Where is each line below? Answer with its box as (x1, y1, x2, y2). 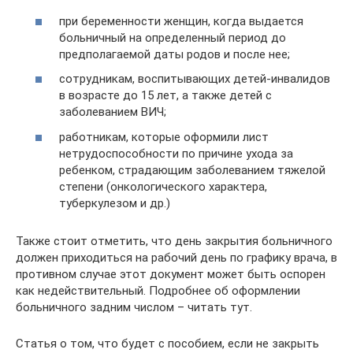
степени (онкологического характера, (59, 179, 267, 194)
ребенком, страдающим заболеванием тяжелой (59, 162, 325, 177)
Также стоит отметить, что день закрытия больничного (16, 233, 333, 248)
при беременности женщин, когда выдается (59, 13, 303, 28)
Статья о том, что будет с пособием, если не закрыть (16, 336, 319, 351)
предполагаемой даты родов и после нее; (59, 46, 290, 61)
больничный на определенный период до (59, 30, 286, 45)
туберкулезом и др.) (59, 195, 170, 210)
